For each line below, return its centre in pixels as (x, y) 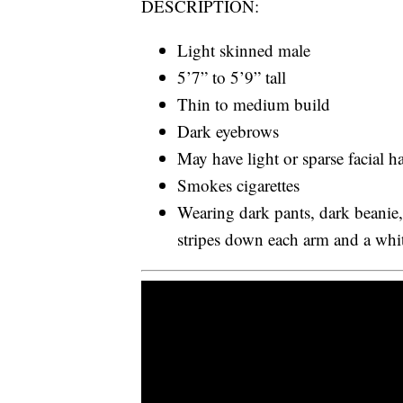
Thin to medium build (254, 104)
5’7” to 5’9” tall (232, 77)
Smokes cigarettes (238, 185)
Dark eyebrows (228, 131)
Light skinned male (244, 50)
